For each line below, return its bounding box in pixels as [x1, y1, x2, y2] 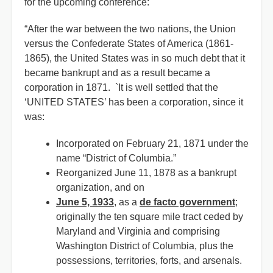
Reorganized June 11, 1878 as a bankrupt [56, 168, 236, 178]
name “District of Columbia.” [56, 153, 179, 163]
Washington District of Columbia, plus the [56, 241, 233, 251]
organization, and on [56, 182, 144, 193]
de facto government [140, 197, 235, 207]
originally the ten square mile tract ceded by [56, 211, 243, 222]
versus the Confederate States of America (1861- [24, 38, 233, 49]
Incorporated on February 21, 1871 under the [56, 138, 249, 149]
